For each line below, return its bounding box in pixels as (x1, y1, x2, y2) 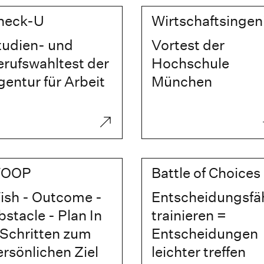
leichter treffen (151, 243, 246, 260)
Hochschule (151, 55, 229, 72)
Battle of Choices (151, 164, 260, 181)
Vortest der (151, 37, 225, 54)
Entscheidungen (151, 225, 258, 242)
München (151, 73, 212, 90)
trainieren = (151, 207, 226, 224)
